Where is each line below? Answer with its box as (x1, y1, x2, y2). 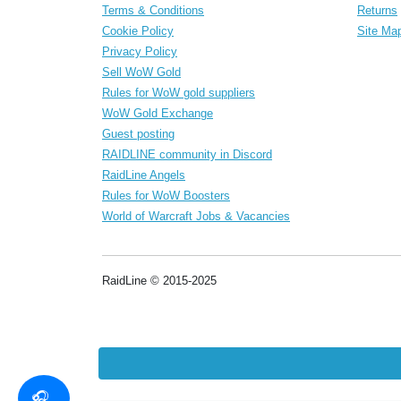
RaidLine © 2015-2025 (102, 273, 217, 287)
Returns (357, 3, 397, 17)
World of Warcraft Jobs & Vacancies (102, 209, 290, 223)
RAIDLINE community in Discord (102, 147, 272, 161)
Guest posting (102, 126, 175, 141)
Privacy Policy (102, 44, 177, 58)
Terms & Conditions (102, 3, 204, 17)
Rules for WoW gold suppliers (102, 85, 255, 99)
